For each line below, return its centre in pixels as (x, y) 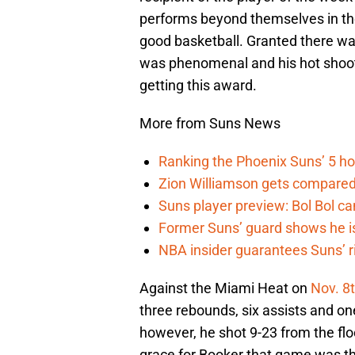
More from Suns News (210, 124)
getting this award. (198, 86)
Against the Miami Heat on (225, 288)
